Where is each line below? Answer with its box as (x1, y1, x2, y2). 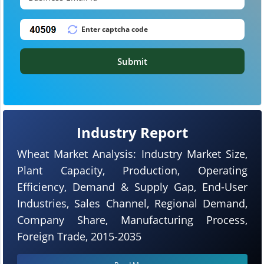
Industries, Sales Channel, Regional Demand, (17, 196, 247, 210)
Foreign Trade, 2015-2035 (17, 229, 141, 243)
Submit (117, 55, 147, 67)
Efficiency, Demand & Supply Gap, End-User (17, 179, 247, 194)
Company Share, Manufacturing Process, (17, 212, 247, 227)
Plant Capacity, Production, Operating (17, 163, 247, 177)
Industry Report (77, 122, 188, 142)
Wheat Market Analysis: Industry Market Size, (17, 146, 247, 161)
